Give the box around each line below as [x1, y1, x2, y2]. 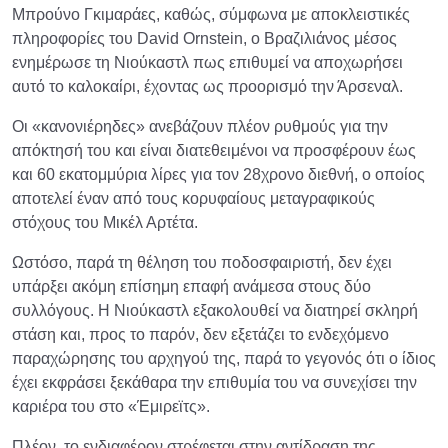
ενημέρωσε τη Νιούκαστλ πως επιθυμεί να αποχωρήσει [12, 54, 403, 72]
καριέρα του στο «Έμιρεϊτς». [12, 398, 210, 416]
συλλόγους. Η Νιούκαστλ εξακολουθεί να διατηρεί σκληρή [12, 302, 418, 320]
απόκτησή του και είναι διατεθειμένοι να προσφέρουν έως [12, 142, 416, 160]
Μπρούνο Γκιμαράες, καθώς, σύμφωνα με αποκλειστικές [12, 6, 410, 24]
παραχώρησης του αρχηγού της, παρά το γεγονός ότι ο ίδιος [12, 350, 436, 368]
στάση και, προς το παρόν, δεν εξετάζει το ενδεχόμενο [12, 326, 389, 344]
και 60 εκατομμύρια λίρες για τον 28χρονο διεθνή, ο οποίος [12, 166, 425, 184]
